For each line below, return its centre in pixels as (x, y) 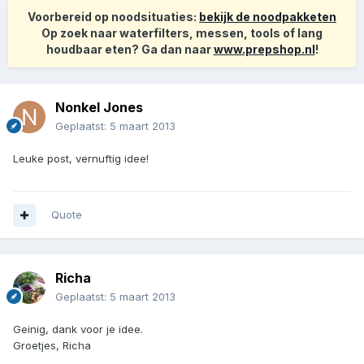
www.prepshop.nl (264, 50)
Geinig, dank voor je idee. (78, 329)
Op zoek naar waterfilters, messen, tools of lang (182, 33)
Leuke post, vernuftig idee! (81, 159)
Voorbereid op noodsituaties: (113, 17)
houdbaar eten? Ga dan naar (130, 50)
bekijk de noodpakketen (268, 17)
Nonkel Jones (99, 108)
